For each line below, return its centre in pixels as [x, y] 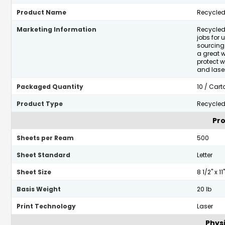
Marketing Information [57, 29]
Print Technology [46, 206]
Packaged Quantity [50, 87]
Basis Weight [39, 189]
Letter [205, 155]
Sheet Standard [43, 155]
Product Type [40, 104]
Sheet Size [34, 172]
